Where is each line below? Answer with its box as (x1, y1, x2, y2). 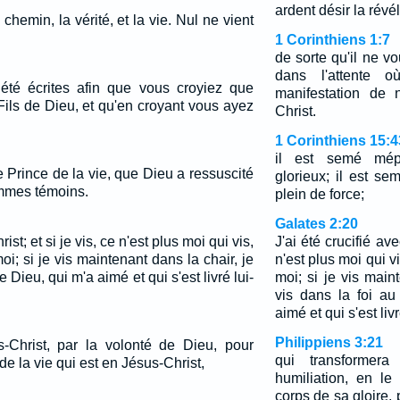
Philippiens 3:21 (274, 335, 383, 350)
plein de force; (274, 187, 364, 202)
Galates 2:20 (274, 216, 358, 231)
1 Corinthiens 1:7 (274, 32, 390, 47)
